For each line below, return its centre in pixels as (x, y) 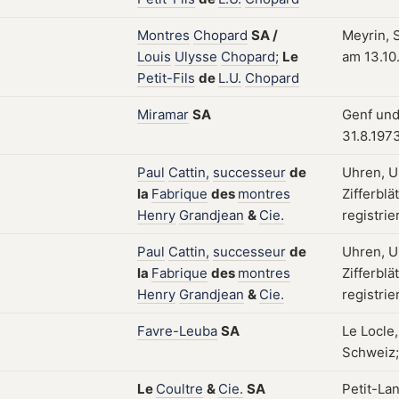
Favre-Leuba (177, 331)
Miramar (163, 114)
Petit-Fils (166, 78)
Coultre (179, 389)
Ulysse (196, 57)
